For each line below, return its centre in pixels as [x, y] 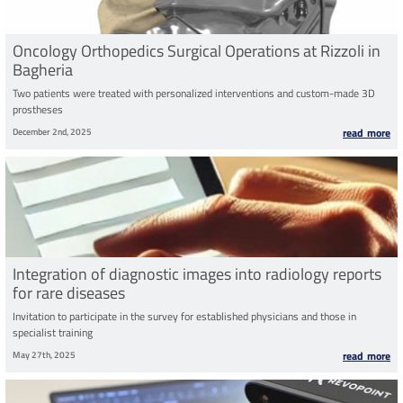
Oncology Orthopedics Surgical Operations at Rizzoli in [197, 50]
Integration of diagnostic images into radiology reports [197, 273]
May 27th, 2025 [44, 354]
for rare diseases [69, 292]
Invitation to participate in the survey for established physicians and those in [184, 316]
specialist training [53, 332]
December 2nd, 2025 [52, 131]
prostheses [38, 109]
